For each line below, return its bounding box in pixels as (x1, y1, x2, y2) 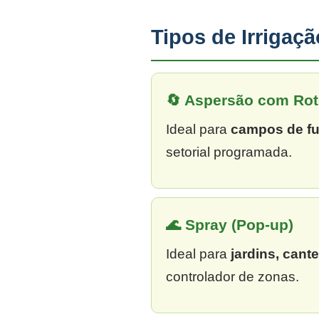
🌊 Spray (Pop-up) (166, 216, 293, 233)
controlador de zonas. (166, 269, 299, 284)
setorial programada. (166, 145, 292, 159)
